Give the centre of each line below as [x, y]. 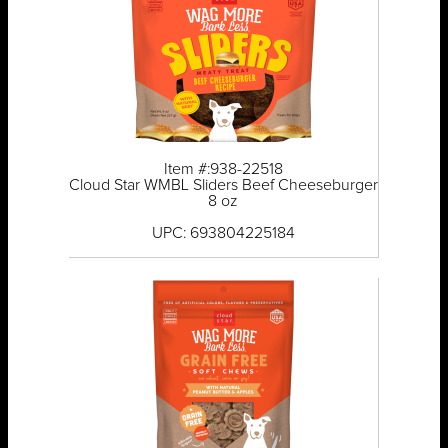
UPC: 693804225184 [223, 233]
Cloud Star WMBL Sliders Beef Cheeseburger [223, 185]
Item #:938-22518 [223, 169]
